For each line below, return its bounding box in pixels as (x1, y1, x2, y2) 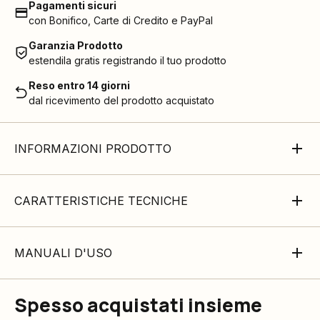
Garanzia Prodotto (29, 39, 123, 51)
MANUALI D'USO (14, 246, 112, 260)
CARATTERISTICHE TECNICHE (14, 194, 188, 208)
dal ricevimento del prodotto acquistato (29, 94, 214, 106)
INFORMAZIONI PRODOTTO (14, 141, 171, 156)
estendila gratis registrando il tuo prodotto (29, 54, 226, 66)
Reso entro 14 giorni (29, 79, 130, 91)
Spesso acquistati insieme (14, 292, 262, 318)
